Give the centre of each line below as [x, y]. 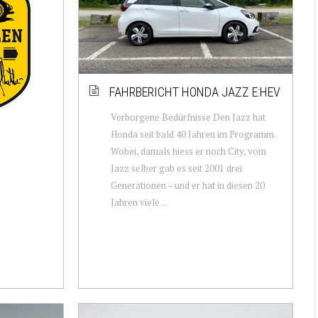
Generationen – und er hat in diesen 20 [187, 185]
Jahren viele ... [139, 202]
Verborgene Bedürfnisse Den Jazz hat [188, 117]
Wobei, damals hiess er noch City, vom [188, 151]
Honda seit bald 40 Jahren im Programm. [193, 134]
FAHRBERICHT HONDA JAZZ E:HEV [194, 92]
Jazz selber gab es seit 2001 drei [176, 168]
